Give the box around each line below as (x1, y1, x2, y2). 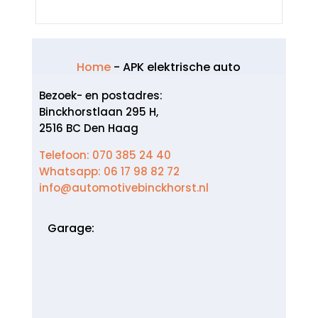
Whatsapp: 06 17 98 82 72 (38, 164, 180, 179)
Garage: (47, 220, 94, 236)
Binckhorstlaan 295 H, (38, 104, 158, 119)
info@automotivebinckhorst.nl (38, 180, 209, 195)
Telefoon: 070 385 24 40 (38, 148, 171, 163)
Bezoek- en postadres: (38, 88, 163, 103)
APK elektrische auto (123, 59, 241, 75)
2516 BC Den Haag (38, 121, 138, 136)
